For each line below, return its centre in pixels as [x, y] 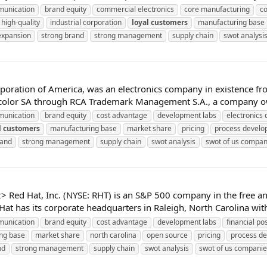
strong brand [63, 35]
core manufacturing [217, 9]
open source [167, 235]
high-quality [21, 22]
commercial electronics [135, 9]
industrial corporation [86, 22]
